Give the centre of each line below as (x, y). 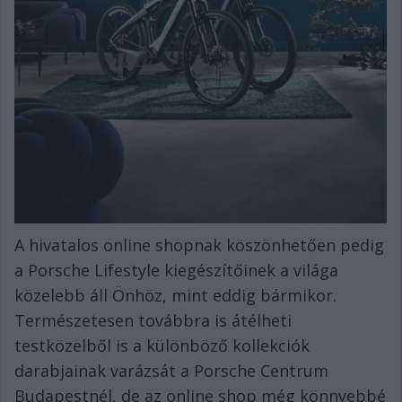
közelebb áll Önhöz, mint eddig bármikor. (175, 295)
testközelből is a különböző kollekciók (162, 345)
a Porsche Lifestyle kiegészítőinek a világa (176, 270)
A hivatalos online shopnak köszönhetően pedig (199, 245)
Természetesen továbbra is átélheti (153, 320)
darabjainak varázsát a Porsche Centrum (171, 370)
